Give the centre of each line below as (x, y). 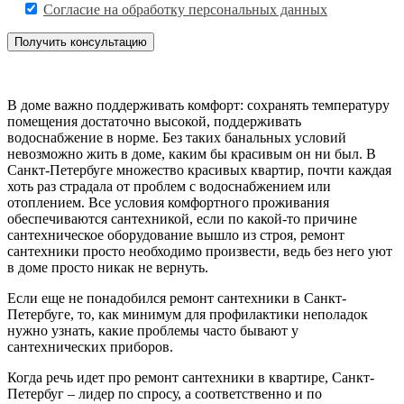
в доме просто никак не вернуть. (108, 267)
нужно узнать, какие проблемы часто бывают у (153, 330)
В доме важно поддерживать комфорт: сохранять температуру (198, 105)
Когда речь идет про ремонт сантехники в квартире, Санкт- (191, 377)
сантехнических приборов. (90, 346)
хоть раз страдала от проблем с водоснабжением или (169, 186)
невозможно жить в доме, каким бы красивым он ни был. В (192, 153)
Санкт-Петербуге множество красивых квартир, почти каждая (199, 170)
